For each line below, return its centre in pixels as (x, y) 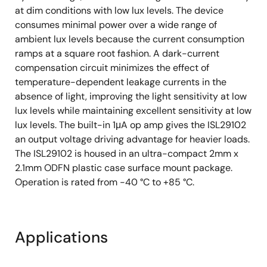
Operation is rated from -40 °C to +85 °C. (105, 182)
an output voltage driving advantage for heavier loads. (132, 139)
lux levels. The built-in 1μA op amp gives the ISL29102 (131, 125)
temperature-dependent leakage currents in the (121, 82)
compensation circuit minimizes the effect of (112, 68)
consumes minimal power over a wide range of (116, 25)
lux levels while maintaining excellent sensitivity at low (133, 111)
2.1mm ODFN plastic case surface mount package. (124, 168)
